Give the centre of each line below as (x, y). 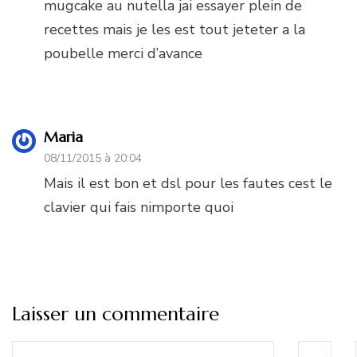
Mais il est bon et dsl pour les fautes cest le (188, 184)
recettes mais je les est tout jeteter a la (175, 30)
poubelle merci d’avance (123, 54)
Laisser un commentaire (116, 314)
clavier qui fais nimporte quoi (139, 208)
